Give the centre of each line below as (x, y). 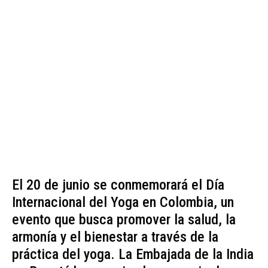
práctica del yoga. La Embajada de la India (133, 254)
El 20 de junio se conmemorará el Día (118, 185)
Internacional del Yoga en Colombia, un (123, 202)
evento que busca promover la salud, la (124, 219)
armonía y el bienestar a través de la (115, 237)
